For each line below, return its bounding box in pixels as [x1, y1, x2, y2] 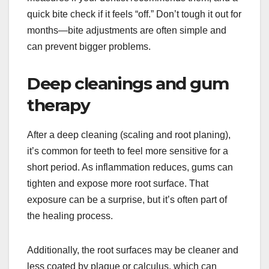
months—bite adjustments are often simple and [27, 25, 226, 36]
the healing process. [27, 211, 113, 222]
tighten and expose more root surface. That [27, 178, 208, 189]
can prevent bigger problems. [27, 41, 151, 52]
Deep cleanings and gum [27, 73, 229, 94]
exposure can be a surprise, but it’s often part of [27, 195, 227, 205]
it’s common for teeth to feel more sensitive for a [27, 146, 228, 157]
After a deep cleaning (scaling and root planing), [27, 130, 231, 141]
